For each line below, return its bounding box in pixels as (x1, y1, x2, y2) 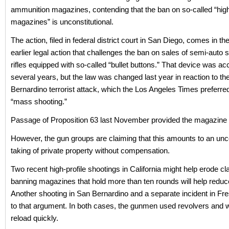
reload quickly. (11, 214, 58, 222)
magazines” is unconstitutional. (11, 17, 113, 26)
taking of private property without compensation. (11, 146, 170, 155)
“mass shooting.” (11, 97, 67, 106)
